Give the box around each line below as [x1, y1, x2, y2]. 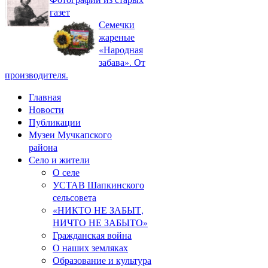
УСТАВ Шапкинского [53, 178, 144, 191]
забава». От [99, 55, 145, 68]
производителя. [5, 68, 68, 81]
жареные [99, 30, 135, 43]
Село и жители [29, 153, 90, 166]
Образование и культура [53, 253, 151, 266]
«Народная [99, 42, 143, 56]
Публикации [29, 115, 81, 128]
